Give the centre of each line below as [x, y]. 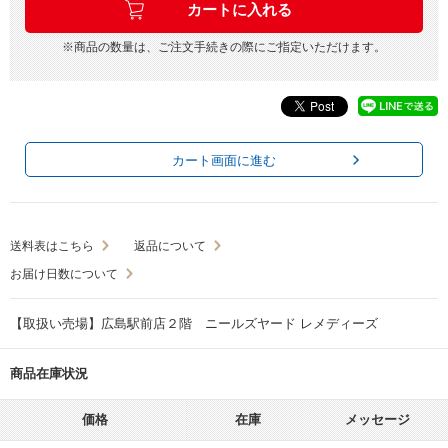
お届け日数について [64, 273]
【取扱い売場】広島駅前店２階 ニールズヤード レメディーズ [194, 323]
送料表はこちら [52, 245]
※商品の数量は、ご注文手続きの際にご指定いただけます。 [224, 46]
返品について [170, 245]
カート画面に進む [224, 160]
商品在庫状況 [49, 373]
